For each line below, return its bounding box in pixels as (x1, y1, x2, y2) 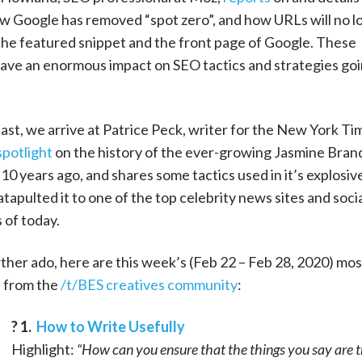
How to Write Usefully (36, 318, 185, 336)
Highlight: (11, 340, 77, 359)
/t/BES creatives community (60, 276, 238, 294)
